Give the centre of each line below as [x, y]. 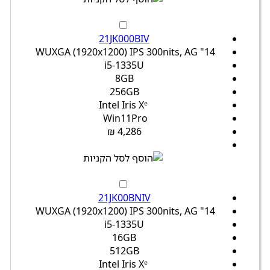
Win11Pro [125, 118]
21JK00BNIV [124, 198]
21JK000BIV [124, 39]
